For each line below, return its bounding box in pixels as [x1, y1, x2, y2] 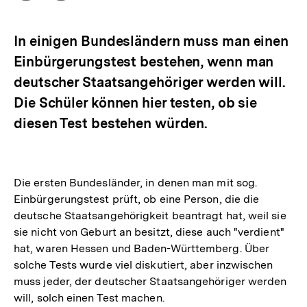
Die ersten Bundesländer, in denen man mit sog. [14, 176, 258, 189]
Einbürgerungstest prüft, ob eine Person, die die [14, 193, 260, 206]
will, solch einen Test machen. [14, 291, 164, 304]
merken [60, 1, 104, 16]
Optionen [26, 1, 80, 16]
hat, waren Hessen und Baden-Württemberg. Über [14, 242, 270, 255]
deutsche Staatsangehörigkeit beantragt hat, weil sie [14, 209, 286, 222]
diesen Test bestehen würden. [14, 115, 208, 132]
